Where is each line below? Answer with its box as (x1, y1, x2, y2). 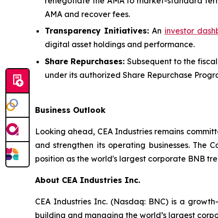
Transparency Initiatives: (45, 26, 149, 36)
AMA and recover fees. (45, 9, 130, 19)
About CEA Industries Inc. (35, 175, 140, 185)
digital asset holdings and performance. (45, 39, 195, 50)
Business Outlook (35, 105, 106, 115)
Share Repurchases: (45, 56, 125, 66)
